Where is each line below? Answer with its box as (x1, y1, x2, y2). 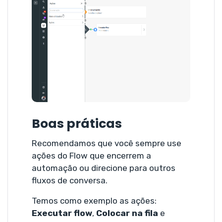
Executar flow (32, 208, 92, 218)
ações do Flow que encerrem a (32, 150, 151, 161)
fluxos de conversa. (32, 175, 108, 185)
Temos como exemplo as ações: (32, 195, 157, 206)
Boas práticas (32, 115, 122, 133)
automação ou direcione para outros (32, 163, 175, 173)
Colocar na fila (96, 208, 158, 218)
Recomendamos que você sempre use (32, 138, 181, 148)
